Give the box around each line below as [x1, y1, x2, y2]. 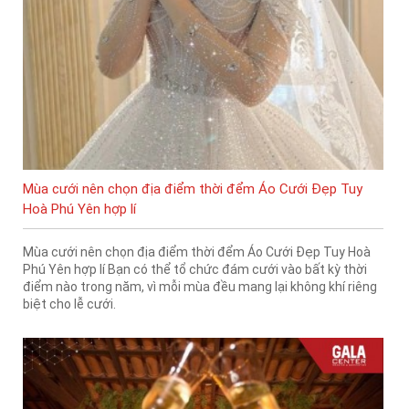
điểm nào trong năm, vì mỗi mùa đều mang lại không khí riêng [23, 279, 377, 295]
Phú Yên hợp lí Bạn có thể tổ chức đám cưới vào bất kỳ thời [23, 262, 367, 278]
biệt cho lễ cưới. [23, 297, 116, 312]
